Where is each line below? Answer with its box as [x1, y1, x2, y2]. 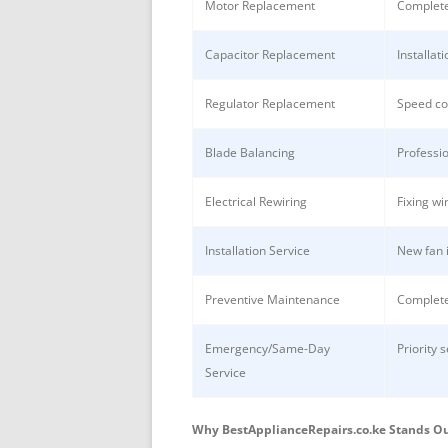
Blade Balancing [205, 144, 295, 162]
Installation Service [205, 242, 310, 260]
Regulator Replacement [205, 95, 335, 113]
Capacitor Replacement [205, 46, 335, 64]
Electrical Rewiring [205, 193, 307, 211]
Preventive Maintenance [205, 291, 340, 309]
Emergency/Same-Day [205, 340, 330, 358]
